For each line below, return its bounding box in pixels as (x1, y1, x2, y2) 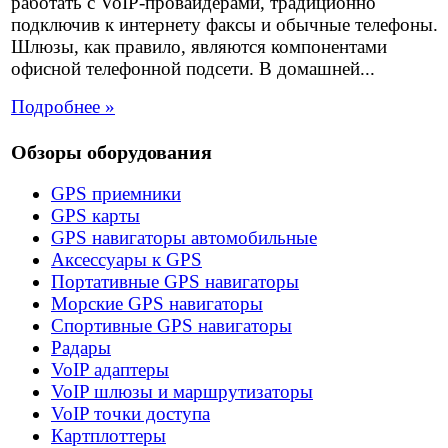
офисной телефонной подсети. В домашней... (11, 57, 375, 79)
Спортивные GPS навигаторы (51, 315, 292, 336)
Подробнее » (11, 95, 115, 117)
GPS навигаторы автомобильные (51, 227, 317, 248)
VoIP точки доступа (51, 403, 210, 424)
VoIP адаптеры (51, 359, 169, 380)
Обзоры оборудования (11, 141, 212, 164)
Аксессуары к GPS (51, 249, 202, 270)
